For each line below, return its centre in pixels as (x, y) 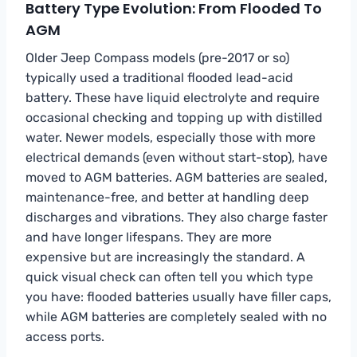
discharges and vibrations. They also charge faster (177, 217)
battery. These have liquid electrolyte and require (173, 97)
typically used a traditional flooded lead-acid (159, 77)
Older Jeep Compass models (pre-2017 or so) (157, 57)
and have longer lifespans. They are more (149, 237)
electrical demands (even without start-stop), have (177, 157)
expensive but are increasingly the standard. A (165, 257)
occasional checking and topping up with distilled (174, 117)
